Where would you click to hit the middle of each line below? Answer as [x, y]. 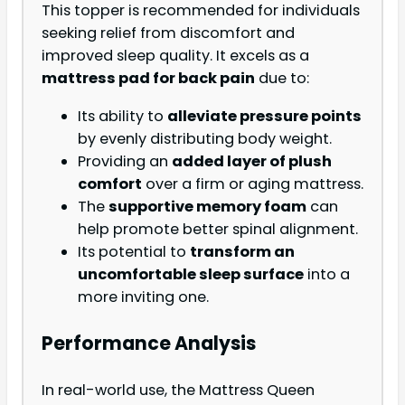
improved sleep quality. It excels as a [175, 56]
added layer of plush [252, 161]
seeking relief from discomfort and [168, 33]
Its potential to [134, 251]
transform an [242, 251]
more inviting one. [143, 297]
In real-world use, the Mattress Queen [178, 391]
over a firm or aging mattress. [253, 184]
